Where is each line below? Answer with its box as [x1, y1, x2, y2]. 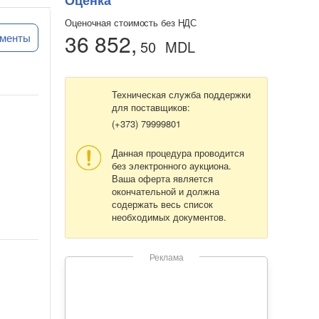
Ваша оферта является [112, 172, 213, 186]
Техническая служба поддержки [112, 88, 251, 102]
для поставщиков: [112, 100, 190, 115]
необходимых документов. [112, 210, 226, 224]
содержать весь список [112, 197, 213, 211]
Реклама [149, 251, 184, 263]
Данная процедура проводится [112, 146, 244, 160]
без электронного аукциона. [112, 159, 231, 173]
